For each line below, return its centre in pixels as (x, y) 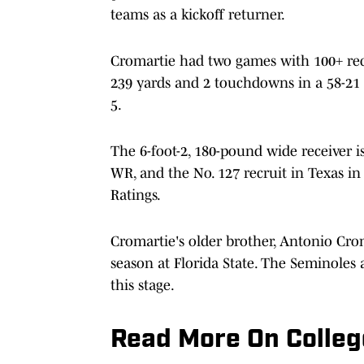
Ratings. (136, 195)
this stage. (143, 285)
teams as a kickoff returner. (198, 14)
